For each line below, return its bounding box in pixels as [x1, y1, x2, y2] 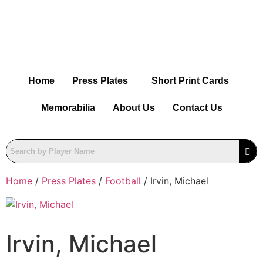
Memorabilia [41, 103, 95, 113]
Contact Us [172, 103, 222, 113]
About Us [112, 103, 155, 113]
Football [105, 175, 141, 187]
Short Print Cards [151, 76, 229, 86]
